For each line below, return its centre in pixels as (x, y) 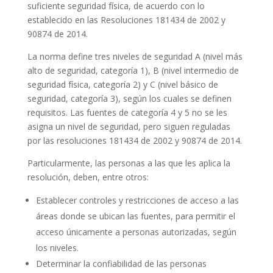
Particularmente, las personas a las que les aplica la (129, 163)
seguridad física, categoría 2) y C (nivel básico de (122, 84)
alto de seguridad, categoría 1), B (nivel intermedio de (133, 70)
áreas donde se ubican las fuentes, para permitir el (135, 216)
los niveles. (57, 247)
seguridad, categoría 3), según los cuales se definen (129, 98)
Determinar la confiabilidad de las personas (121, 263)
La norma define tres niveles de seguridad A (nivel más (135, 56)
